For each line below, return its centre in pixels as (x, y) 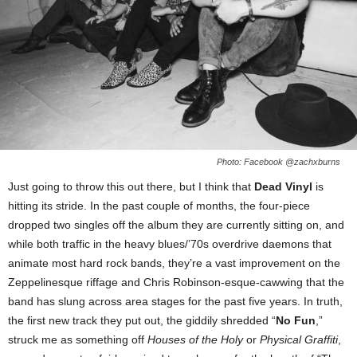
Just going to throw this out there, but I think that (131, 186)
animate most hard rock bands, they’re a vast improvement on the (174, 263)
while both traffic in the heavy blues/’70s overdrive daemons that (170, 243)
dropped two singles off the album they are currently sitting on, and (176, 224)
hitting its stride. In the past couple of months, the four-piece (159, 205)
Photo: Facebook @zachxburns (279, 161)
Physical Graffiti (299, 339)
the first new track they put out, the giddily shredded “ (142, 320)
